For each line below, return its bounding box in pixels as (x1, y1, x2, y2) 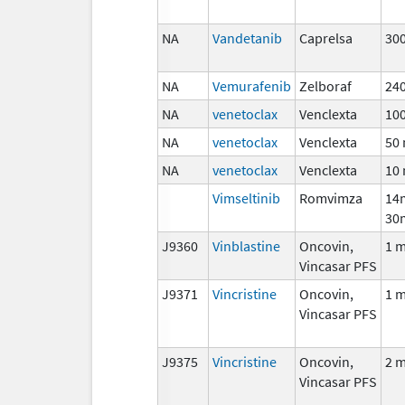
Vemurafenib (212, 76, 291, 95)
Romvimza (299, 188, 363, 207)
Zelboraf (299, 76, 352, 95)
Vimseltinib (212, 188, 280, 207)
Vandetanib (212, 28, 282, 47)
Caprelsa (299, 28, 353, 47)
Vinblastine (212, 236, 280, 255)
